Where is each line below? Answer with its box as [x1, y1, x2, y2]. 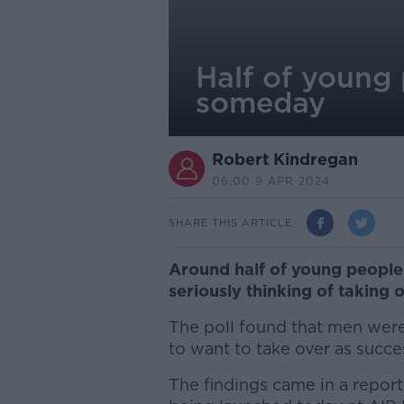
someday [195, 85, 326, 120]
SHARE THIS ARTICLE [168, 216, 292, 229]
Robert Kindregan [211, 150, 358, 169]
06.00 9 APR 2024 [211, 174, 330, 188]
